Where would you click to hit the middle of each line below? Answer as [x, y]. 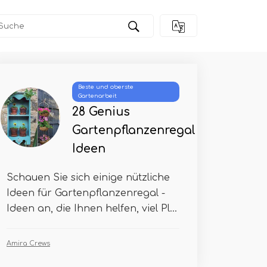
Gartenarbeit [97, 96]
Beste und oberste [106, 87]
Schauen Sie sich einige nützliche [88, 178]
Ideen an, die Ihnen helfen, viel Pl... [92, 209]
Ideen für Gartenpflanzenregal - [86, 193]
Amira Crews [28, 243]
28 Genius [101, 112]
